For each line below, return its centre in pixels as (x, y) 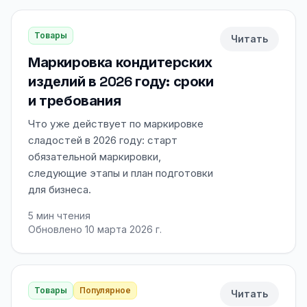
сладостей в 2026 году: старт (103, 140)
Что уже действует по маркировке (116, 124)
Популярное (105, 290)
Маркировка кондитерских (120, 62)
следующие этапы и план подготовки (121, 173)
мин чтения (62, 216)
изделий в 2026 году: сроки (121, 82)
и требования (75, 101)
